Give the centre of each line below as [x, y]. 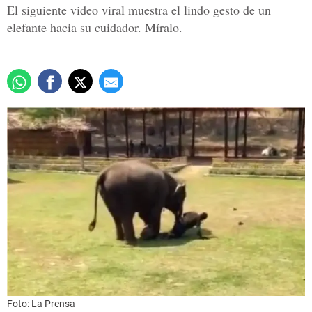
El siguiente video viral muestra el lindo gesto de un [139, 10]
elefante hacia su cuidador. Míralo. [95, 28]
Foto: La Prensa [41, 303]
